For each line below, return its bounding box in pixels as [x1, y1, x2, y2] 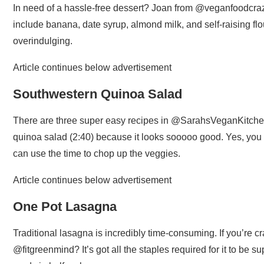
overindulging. [13, 35, 72, 46]
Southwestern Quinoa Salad [13, 86, 182, 101]
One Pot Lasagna [13, 199, 117, 214]
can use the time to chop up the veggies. [13, 148, 180, 159]
